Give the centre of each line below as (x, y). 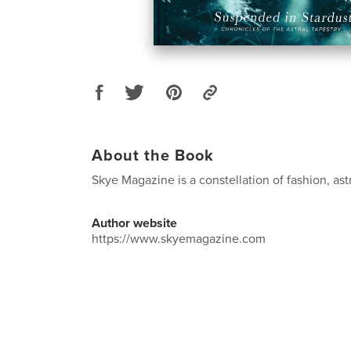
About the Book (153, 156)
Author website (134, 223)
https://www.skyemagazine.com (179, 239)
